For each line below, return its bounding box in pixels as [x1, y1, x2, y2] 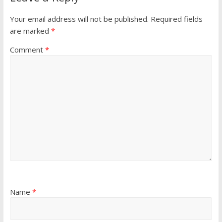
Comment [9, 45, 45, 55]
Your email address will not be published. [9, 14, 149, 24]
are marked [9, 26, 51, 36]
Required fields [150, 14, 203, 24]
